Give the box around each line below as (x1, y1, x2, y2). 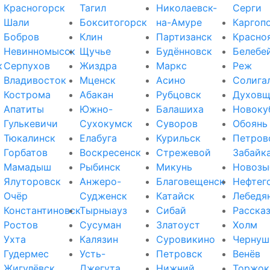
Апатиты (3, 102, 44, 115)
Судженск (80, 189, 128, 202)
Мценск (80, 74, 116, 86)
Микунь (155, 160, 192, 173)
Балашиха (155, 102, 204, 115)
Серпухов (3, 59, 50, 72)
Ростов (3, 218, 38, 231)
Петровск (155, 247, 202, 260)
